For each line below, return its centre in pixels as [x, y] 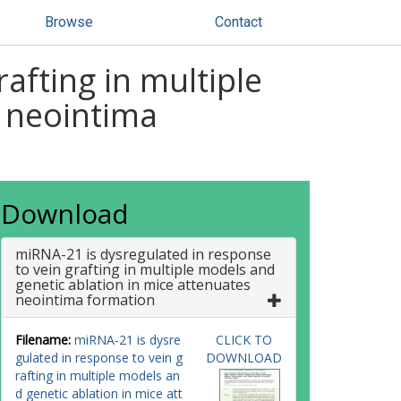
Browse [69, 22]
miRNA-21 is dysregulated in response [143, 254]
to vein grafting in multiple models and [145, 269]
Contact [239, 22]
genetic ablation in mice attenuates [133, 285]
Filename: [43, 340]
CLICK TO [243, 340]
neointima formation [85, 300]
